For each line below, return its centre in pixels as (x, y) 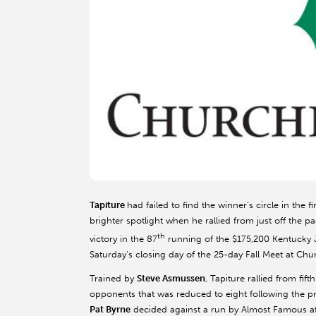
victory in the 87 (123, 239)
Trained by (113, 279)
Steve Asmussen (171, 279)
